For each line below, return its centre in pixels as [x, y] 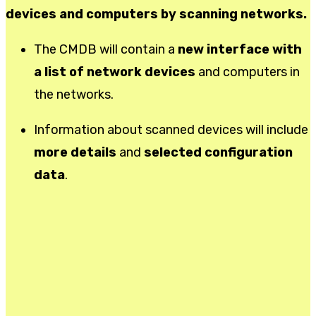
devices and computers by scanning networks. [156, 14]
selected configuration [218, 153]
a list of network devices [115, 72]
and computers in [248, 72]
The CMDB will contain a [106, 50]
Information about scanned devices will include [171, 130]
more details [75, 153]
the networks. [74, 95]
